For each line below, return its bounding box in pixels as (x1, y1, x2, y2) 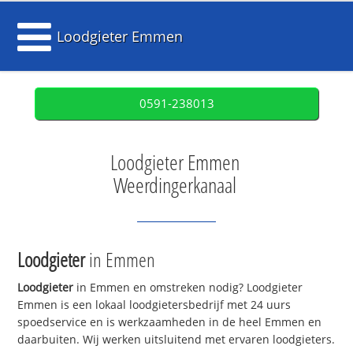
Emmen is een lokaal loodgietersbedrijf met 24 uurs (17, 297, 292, 313)
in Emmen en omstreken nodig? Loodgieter (73, 280, 303, 295)
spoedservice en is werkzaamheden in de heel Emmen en (17, 314, 322, 330)
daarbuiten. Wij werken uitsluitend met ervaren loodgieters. (17, 332, 336, 347)
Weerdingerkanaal (113, 171, 236, 199)
